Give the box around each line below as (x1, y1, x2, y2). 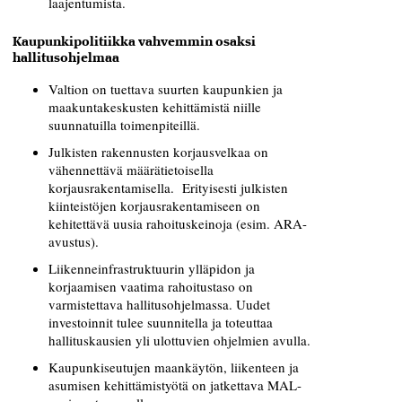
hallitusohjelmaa (13, 51, 119, 66)
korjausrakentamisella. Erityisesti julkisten (48, 178, 288, 197)
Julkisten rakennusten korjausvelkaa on (48, 142, 268, 161)
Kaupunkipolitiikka (13, 35, 135, 49)
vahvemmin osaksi (138, 35, 256, 49)
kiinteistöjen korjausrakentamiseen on (48, 196, 260, 214)
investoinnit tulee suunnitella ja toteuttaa (48, 312, 273, 331)
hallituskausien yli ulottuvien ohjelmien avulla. (48, 330, 310, 349)
